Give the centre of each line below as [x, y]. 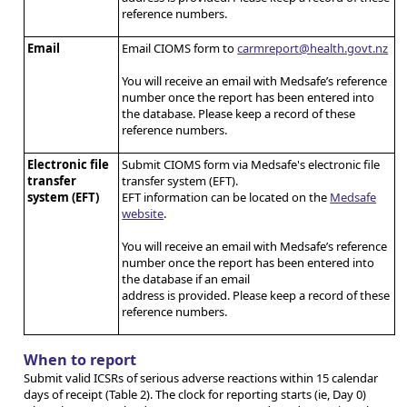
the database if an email [186, 278]
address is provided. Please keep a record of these [256, 295]
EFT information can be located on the [226, 197]
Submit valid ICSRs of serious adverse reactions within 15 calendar [201, 378]
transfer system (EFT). [180, 180]
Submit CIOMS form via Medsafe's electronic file [251, 164]
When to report [80, 360]
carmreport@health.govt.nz [313, 48]
